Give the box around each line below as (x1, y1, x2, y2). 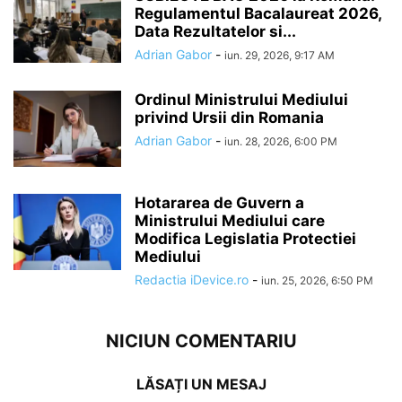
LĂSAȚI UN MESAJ (135, 374, 267, 393)
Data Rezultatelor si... (135, 22, 296, 40)
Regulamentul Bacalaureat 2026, (135, 4, 381, 22)
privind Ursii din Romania (135, 108, 324, 127)
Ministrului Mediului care (135, 211, 325, 230)
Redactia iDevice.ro (135, 271, 249, 287)
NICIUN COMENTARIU (105, 329, 297, 352)
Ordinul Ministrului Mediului (135, 90, 348, 109)
